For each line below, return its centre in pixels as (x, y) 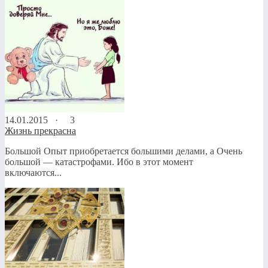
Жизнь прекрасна (40, 130)
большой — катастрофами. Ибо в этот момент (99, 162)
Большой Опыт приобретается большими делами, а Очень (124, 151)
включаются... (33, 172)
